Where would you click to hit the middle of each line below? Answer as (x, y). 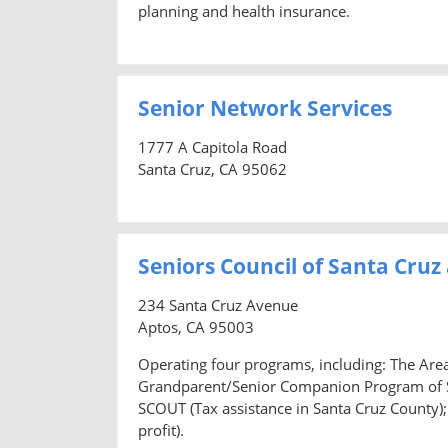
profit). (161, 429)
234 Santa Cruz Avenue (218, 304)
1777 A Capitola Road (212, 146)
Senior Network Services (265, 107)
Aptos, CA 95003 (196, 326)
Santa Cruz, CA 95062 (212, 168)
